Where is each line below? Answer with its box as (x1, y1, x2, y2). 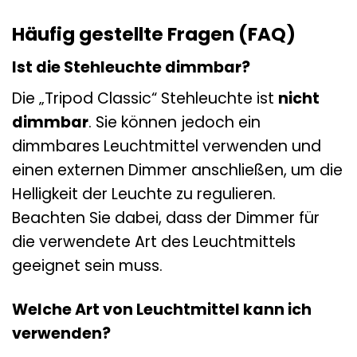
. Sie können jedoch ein (88, 112, 261, 134)
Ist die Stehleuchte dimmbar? (12, 56, 250, 78)
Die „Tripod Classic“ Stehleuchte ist (12, 88, 278, 110)
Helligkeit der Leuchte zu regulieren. (12, 183, 276, 206)
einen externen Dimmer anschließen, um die (12, 159, 343, 182)
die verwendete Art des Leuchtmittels (12, 231, 296, 253)
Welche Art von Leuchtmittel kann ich (12, 299, 312, 321)
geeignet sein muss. (12, 255, 163, 277)
